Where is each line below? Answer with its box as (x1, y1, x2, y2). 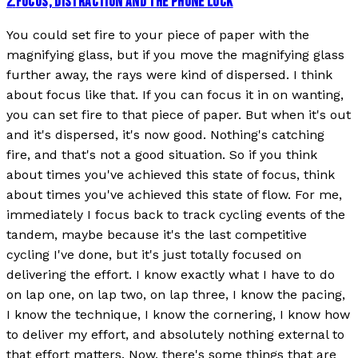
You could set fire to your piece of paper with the (6, 26, 309, 42)
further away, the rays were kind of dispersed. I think (6, 66, 332, 82)
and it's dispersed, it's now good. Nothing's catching (6, 126, 324, 142)
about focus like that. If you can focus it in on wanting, (6, 86, 344, 102)
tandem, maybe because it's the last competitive (6, 226, 307, 242)
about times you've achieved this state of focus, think (6, 166, 335, 182)
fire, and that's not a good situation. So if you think (6, 146, 317, 162)
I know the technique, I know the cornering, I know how (6, 306, 350, 322)
